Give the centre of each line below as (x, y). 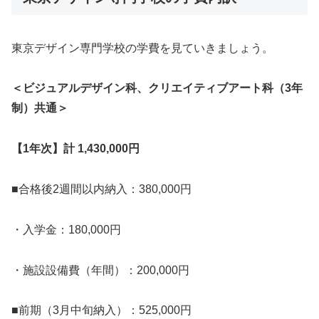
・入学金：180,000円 (66, 229)
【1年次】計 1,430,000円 (75, 149)
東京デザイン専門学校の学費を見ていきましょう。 (142, 48)
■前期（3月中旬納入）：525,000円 (101, 310)
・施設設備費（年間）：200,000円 (100, 270)
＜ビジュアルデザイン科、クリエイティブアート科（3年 (157, 88)
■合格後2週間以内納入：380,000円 (101, 189)
